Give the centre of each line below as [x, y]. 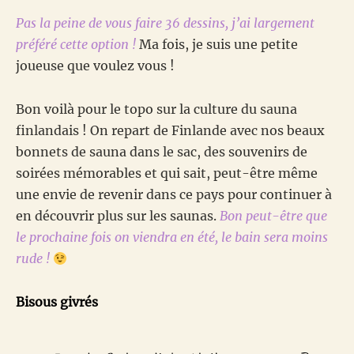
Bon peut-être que [273, 216]
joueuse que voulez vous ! [95, 66]
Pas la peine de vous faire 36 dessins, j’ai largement [165, 23]
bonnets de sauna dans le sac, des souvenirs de [162, 152]
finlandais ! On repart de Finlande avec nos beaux [170, 131]
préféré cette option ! [76, 45]
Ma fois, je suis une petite [217, 45]
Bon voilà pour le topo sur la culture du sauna [156, 109]
